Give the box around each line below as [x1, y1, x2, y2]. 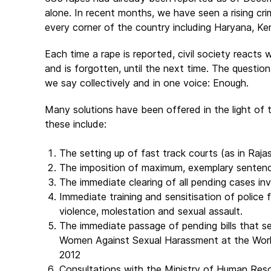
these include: [45, 118, 106, 130]
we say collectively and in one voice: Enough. [45, 77, 249, 89]
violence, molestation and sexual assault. [59, 205, 243, 217]
